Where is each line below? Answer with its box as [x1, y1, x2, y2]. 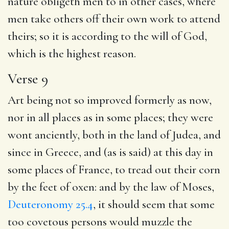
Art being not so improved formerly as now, [8, 93, 212, 107]
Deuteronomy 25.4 [8, 197, 93, 212]
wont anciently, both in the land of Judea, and [8, 127, 221, 142]
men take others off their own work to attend [8, 11, 220, 26]
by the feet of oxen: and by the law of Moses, [8, 179, 214, 194]
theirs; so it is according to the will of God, [8, 29, 207, 43]
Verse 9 [8, 70, 48, 87]
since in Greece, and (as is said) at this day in [8, 145, 213, 159]
